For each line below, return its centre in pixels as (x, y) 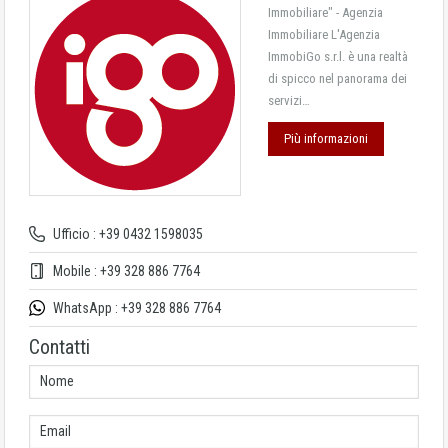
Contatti (59, 347)
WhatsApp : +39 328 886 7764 (135, 308)
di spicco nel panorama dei (337, 78)
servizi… (289, 100)
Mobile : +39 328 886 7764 (125, 271)
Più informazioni (326, 138)
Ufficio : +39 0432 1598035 (126, 234)
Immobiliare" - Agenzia (325, 12)
